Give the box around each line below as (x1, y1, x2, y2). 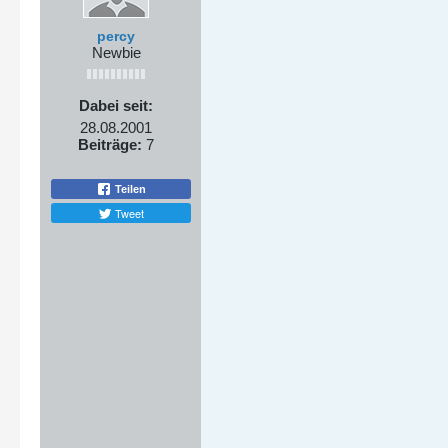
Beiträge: (78, 136, 142, 153)
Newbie (91, 44, 141, 61)
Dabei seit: (79, 97, 153, 114)
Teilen (112, 182, 146, 195)
